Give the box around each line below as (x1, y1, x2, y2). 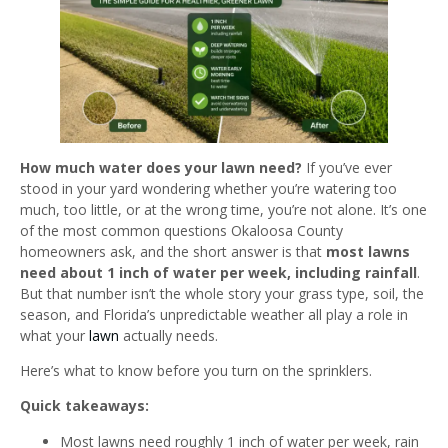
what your (20, 325, 89, 345)
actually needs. (119, 325, 218, 345)
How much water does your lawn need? (20, 157, 302, 177)
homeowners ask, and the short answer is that (20, 241, 326, 261)
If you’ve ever (302, 157, 392, 177)
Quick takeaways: (20, 396, 149, 416)
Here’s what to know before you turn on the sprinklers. (20, 361, 372, 381)
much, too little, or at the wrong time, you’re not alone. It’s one (20, 199, 427, 219)
